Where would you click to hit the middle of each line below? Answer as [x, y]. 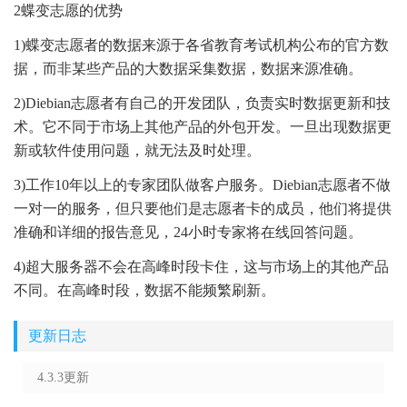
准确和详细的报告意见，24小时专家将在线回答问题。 [188, 232]
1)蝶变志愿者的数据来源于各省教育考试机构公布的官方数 [201, 45]
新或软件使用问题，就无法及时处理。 [137, 150]
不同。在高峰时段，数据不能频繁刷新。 [144, 290]
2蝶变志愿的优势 [68, 10]
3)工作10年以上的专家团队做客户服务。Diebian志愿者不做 [202, 185]
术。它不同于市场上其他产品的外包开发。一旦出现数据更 [203, 127]
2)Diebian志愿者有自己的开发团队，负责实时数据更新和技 [202, 103]
